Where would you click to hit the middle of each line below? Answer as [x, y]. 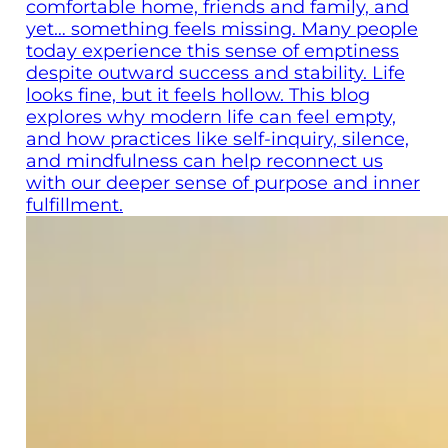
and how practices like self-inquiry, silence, [217, 138]
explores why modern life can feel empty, [211, 116]
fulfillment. [74, 204]
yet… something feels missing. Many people [222, 28]
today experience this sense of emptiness [212, 50]
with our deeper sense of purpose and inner [223, 182]
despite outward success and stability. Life [215, 72]
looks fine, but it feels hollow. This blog [198, 94]
